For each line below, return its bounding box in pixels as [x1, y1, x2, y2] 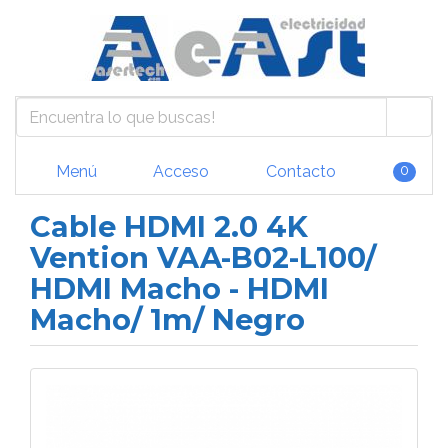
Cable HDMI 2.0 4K [30, 209, 308, 244]
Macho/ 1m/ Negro [30, 302, 305, 337]
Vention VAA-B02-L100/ [30, 240, 376, 275]
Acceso [149, 161, 209, 181]
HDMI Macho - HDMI [30, 271, 329, 306]
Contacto [261, 161, 336, 181]
